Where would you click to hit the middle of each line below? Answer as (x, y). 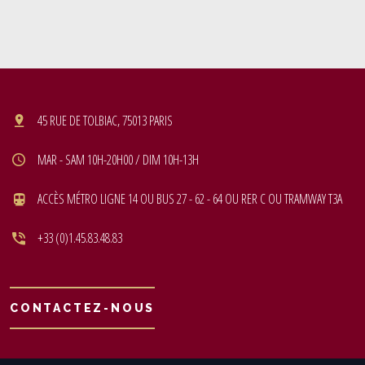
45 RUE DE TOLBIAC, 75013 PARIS (106, 121)
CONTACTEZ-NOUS (83, 308)
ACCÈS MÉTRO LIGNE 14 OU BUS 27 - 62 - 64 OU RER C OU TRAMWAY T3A (190, 199)
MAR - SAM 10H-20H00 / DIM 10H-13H (119, 160)
